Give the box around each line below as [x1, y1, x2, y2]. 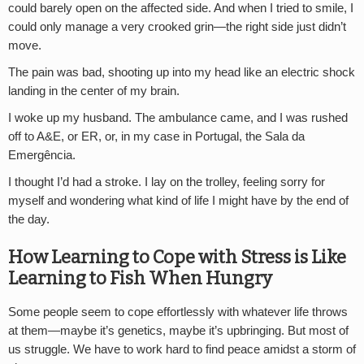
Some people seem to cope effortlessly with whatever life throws [8, 305, 348, 319]
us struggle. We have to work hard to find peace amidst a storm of [8, 343, 356, 357]
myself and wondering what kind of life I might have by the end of [8, 193, 349, 207]
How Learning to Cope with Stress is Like [8, 245, 346, 268]
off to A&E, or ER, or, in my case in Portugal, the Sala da [8, 129, 305, 143]
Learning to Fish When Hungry [8, 266, 272, 289]
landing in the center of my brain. [8, 84, 180, 97]
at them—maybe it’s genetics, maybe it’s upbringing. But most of [8, 324, 349, 338]
